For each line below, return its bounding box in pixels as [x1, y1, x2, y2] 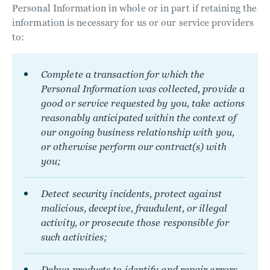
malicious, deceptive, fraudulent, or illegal [41, 202, 227, 214]
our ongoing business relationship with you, [41, 127, 234, 138]
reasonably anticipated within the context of [41, 112, 236, 124]
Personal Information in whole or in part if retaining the [12, 2, 257, 14]
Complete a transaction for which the [41, 69, 205, 80]
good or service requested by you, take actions [41, 98, 245, 109]
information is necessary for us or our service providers [12, 17, 254, 28]
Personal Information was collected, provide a [41, 83, 245, 95]
